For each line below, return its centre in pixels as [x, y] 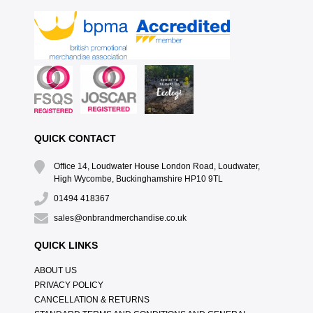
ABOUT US [55, 271]
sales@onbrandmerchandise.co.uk [120, 218]
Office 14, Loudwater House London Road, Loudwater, [156, 167]
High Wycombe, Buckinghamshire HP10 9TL [138, 179]
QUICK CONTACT [75, 139]
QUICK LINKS [66, 246]
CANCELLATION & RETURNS [92, 300]
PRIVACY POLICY [68, 285]
